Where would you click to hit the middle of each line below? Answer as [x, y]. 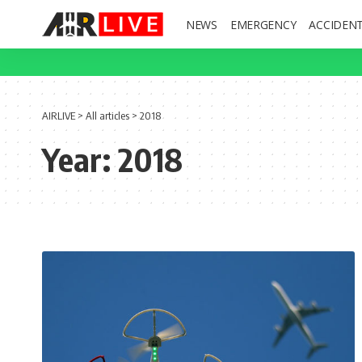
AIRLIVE [59, 116]
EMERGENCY [263, 24]
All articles [107, 116]
